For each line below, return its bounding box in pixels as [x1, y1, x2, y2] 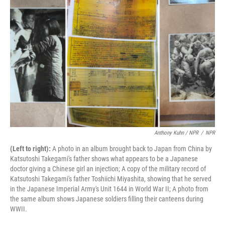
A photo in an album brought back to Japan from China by [51, 145, 212, 153]
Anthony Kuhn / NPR [154, 130, 198, 136]
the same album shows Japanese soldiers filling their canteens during [10, 195, 203, 203]
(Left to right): [10, 145, 51, 153]
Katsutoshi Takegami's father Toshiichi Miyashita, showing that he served [10, 175, 211, 183]
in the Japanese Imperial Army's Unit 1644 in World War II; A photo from [10, 185, 208, 193]
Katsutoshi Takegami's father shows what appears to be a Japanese [10, 155, 198, 163]
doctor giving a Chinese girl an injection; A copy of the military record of [10, 165, 206, 173]
